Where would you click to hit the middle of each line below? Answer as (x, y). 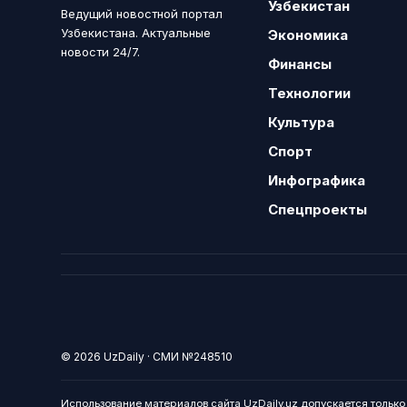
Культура (302, 122)
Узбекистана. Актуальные (136, 33)
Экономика (308, 35)
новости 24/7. (101, 52)
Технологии (310, 93)
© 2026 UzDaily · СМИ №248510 (147, 357)
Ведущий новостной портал (142, 14)
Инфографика (317, 180)
